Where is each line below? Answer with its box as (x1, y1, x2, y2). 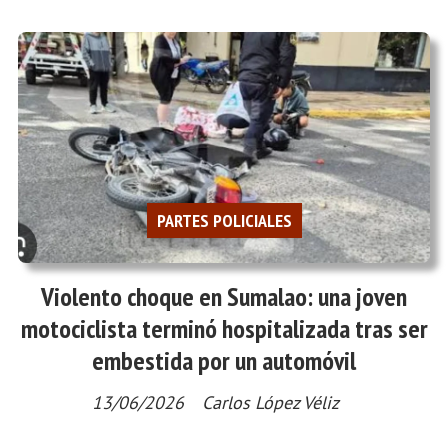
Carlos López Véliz (201, 391, 339, 415)
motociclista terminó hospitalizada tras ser (20, 312, 428, 346)
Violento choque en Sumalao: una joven (41, 280, 407, 314)
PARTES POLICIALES (156, 209, 292, 233)
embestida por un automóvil (92, 344, 356, 378)
